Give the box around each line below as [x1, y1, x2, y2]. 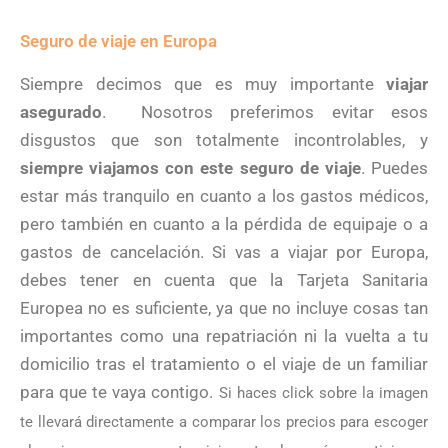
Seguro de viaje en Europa [20, 30, 217, 51]
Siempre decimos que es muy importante [20, 73, 386, 94]
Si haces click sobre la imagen [218, 383, 428, 402]
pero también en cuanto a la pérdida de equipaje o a [20, 213, 428, 234]
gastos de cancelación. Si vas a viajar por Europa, [20, 241, 428, 262]
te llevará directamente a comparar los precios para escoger [20, 412, 428, 431]
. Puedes [360, 157, 429, 178]
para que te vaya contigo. [20, 381, 219, 402]
